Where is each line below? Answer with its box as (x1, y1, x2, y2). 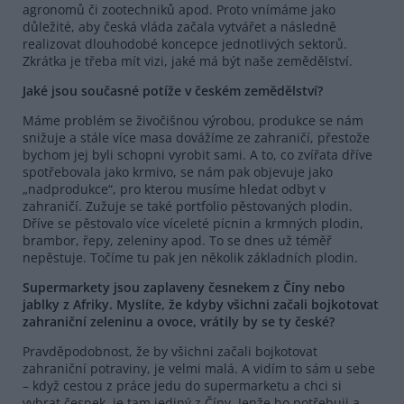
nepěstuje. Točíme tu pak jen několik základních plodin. (23, 248, 358, 266)
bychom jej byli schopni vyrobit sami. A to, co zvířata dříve (23, 145, 372, 163)
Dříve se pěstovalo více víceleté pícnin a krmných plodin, (23, 214, 363, 232)
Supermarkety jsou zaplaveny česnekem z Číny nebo (23, 278, 345, 296)
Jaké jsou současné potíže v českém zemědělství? (23, 81, 323, 99)
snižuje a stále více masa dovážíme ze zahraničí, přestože (23, 128, 370, 146)
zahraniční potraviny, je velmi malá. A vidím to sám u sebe (23, 359, 375, 377)
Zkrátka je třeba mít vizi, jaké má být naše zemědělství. (23, 51, 353, 69)
